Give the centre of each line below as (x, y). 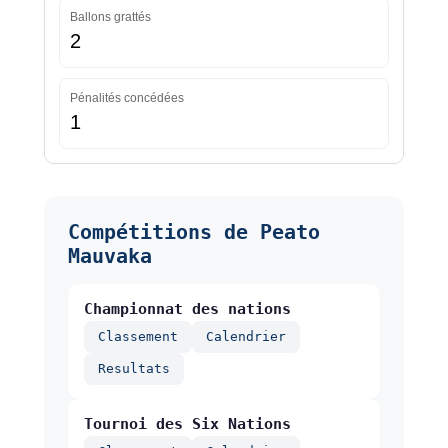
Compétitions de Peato (193, 232)
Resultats (133, 369)
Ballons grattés (110, 17)
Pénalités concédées (126, 98)
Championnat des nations (187, 309)
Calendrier (245, 337)
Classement (137, 337)
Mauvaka (109, 256)
